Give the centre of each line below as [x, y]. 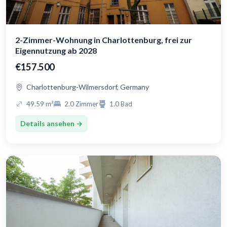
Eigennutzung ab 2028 [56, 51]
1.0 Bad [121, 104]
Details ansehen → [51, 124]
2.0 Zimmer [81, 104]
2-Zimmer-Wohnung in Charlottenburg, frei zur [104, 40]
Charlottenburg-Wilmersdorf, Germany [88, 87]
